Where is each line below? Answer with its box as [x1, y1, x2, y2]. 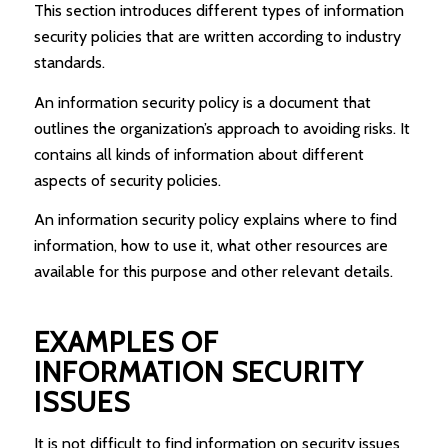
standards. [33, 52, 105, 72]
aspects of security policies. [33, 170, 221, 190]
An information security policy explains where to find [33, 210, 397, 230]
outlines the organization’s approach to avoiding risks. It [33, 118, 410, 138]
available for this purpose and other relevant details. [33, 262, 393, 282]
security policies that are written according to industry [33, 26, 401, 46]
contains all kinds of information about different [33, 144, 364, 164]
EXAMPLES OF [33, 325, 219, 360]
